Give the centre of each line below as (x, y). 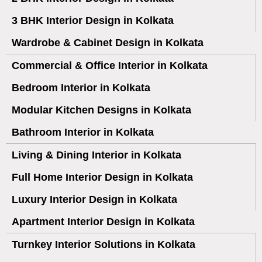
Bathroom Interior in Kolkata (83, 132)
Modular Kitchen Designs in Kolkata (101, 110)
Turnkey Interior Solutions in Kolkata (104, 244)
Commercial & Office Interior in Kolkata (110, 65)
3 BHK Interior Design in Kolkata (93, 20)
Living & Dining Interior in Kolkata (96, 155)
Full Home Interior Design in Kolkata (102, 177)
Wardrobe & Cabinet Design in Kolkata (108, 43)
